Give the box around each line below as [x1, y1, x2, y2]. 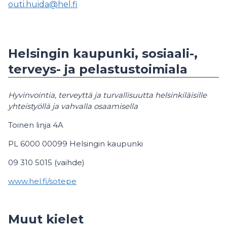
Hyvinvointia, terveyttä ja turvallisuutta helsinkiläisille [8, 90, 207, 100]
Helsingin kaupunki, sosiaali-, [8, 46, 198, 61]
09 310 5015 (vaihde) [8, 158, 85, 168]
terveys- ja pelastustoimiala [8, 62, 187, 77]
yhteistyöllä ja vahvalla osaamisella [8, 101, 138, 111]
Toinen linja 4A [8, 120, 63, 130]
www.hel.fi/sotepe [8, 176, 77, 186]
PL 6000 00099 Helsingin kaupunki [8, 139, 143, 149]
